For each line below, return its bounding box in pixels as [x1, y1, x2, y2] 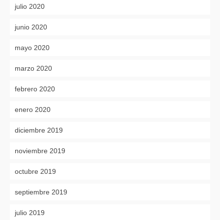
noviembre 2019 [15, 146, 65, 155]
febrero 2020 [15, 84, 55, 93]
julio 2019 [15, 208, 45, 217]
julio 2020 [15, 2, 45, 10]
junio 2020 [15, 23, 47, 31]
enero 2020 [15, 105, 51, 113]
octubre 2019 [15, 167, 56, 175]
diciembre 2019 [15, 126, 63, 134]
